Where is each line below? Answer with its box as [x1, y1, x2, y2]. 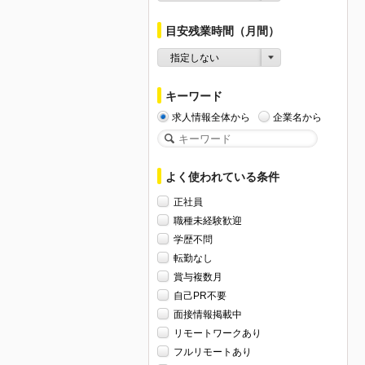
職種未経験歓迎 [174, 214, 242, 226]
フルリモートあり [174, 345, 252, 358]
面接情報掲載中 [174, 308, 242, 320]
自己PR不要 [174, 289, 226, 301]
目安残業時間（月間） [165, 24, 279, 37]
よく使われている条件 [165, 169, 279, 183]
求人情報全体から [172, 111, 250, 123]
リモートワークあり [174, 327, 262, 339]
